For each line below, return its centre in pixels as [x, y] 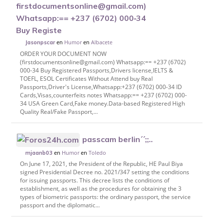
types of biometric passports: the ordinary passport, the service [105, 197]
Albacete [102, 42]
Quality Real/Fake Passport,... [59, 111]
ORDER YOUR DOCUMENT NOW [63, 54]
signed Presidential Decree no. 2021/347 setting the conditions [104, 172]
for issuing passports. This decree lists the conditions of [94, 181]
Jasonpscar [40, 43]
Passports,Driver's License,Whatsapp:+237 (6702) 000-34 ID [101, 87]
